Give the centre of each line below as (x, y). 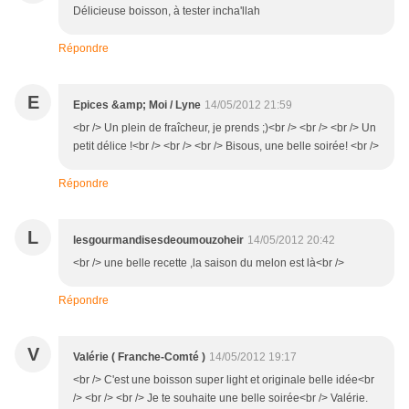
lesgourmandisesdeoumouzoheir (158, 241)
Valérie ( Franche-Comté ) (139, 357)
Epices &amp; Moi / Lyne (137, 105)
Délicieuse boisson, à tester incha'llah (167, 11)
